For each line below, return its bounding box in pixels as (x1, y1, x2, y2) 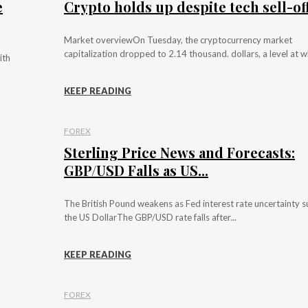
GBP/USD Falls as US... (64, 161, 208, 179)
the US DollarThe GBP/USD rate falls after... (64, 212, 236, 223)
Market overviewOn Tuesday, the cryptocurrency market (64, 34, 292, 45)
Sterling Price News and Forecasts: (64, 143, 295, 162)
